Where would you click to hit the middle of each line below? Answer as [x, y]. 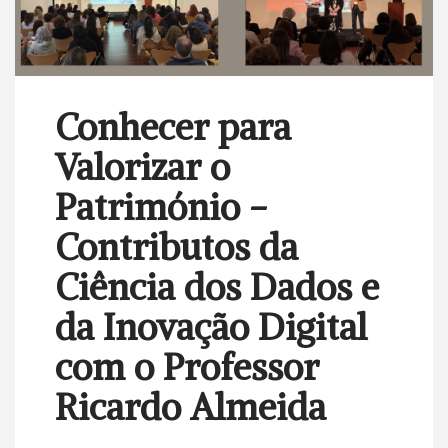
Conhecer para [173, 127]
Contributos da [176, 247]
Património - [161, 207]
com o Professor [187, 367]
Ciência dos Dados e [217, 287]
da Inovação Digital [211, 327]
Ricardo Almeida [190, 407]
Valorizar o [142, 167]
